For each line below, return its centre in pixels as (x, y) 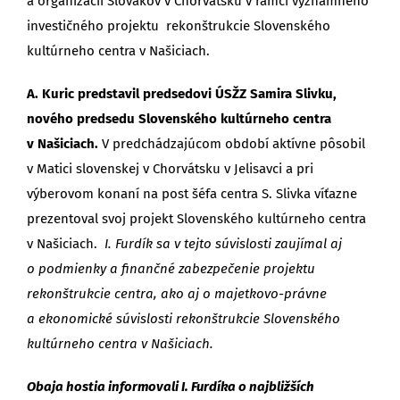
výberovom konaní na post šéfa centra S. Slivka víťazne (192, 193)
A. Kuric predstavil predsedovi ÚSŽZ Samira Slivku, (182, 93)
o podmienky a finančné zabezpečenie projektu (171, 268)
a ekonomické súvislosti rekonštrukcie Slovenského (183, 318)
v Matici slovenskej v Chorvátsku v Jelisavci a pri (170, 168)
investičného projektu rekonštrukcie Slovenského (179, 25)
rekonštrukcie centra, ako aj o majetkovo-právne (177, 293)
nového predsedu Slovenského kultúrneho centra (179, 118)
